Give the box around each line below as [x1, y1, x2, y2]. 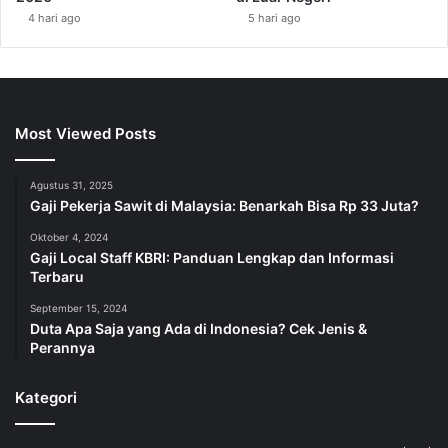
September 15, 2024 [30, 301, 127, 314]
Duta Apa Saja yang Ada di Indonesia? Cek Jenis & [30, 319, 367, 337]
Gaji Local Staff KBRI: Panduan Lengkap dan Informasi [30, 248, 394, 266]
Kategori [15, 387, 77, 407]
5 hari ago [248, 10, 302, 25]
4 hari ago [28, 10, 81, 25]
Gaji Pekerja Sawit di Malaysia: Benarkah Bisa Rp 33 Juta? [30, 196, 419, 214]
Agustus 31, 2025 [30, 178, 113, 191]
